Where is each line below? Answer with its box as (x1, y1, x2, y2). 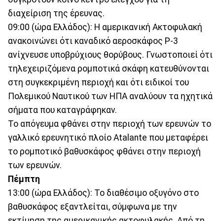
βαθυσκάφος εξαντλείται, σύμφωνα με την (8, 202, 177, 212)
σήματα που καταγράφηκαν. (8, 105, 117, 115)
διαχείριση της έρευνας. (8, 8, 105, 19)
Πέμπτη (8, 174, 40, 184)
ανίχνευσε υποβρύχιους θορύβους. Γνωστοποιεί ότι (8, 50, 213, 60)
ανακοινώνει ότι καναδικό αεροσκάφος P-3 (8, 36, 178, 46)
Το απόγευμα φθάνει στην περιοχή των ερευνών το (8, 119, 211, 129)
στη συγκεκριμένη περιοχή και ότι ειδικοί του (8, 77, 189, 88)
